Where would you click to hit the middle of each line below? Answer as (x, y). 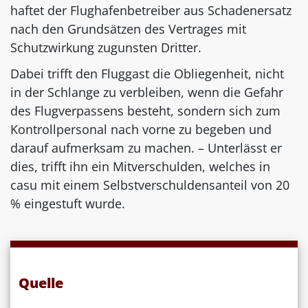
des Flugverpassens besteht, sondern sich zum (145, 111)
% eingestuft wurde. (68, 204)
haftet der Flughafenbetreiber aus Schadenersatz (151, 10)
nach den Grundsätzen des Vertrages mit (128, 29)
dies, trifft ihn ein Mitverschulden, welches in (140, 167)
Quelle (41, 283)
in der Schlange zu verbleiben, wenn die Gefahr (147, 92)
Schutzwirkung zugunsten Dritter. (106, 47)
